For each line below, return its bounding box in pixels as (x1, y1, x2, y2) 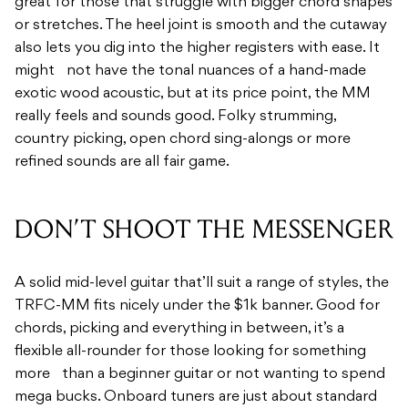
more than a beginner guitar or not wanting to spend (15, 367, 385, 382)
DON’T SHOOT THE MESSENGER (15, 214, 393, 246)
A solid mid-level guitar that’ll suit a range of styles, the (15, 276, 389, 291)
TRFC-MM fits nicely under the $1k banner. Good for (15, 299, 380, 314)
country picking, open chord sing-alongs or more (15, 132, 351, 148)
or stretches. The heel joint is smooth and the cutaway (15, 18, 387, 34)
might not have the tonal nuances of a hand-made (15, 64, 366, 79)
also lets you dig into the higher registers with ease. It (15, 41, 380, 56)
